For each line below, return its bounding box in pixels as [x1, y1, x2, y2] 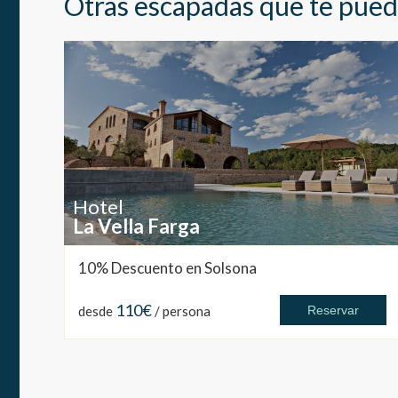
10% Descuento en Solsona [78, 259, 257, 278]
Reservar [307, 303, 359, 318]
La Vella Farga [73, 214, 200, 239]
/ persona [155, 303, 211, 320]
